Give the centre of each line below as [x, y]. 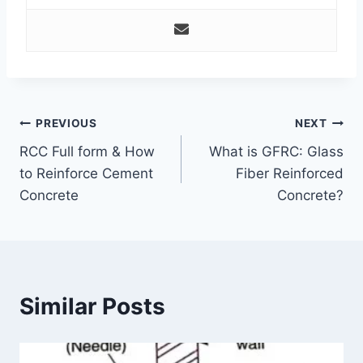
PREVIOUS [66, 124]
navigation [77, 162]
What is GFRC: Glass [276, 151]
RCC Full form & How [87, 151]
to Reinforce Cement [86, 173]
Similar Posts [92, 306]
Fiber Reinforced [290, 173]
